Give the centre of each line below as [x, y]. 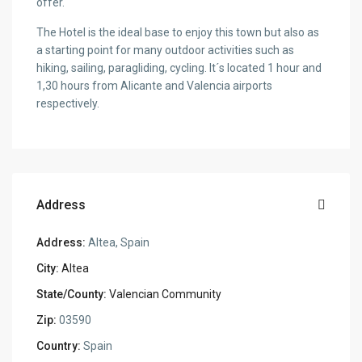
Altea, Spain [118, 243]
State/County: [72, 295]
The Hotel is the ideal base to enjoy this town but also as [178, 33]
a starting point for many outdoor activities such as [166, 51]
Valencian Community [166, 295]
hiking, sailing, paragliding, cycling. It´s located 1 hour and [179, 68]
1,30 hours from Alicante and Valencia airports [155, 86]
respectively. [68, 104]
